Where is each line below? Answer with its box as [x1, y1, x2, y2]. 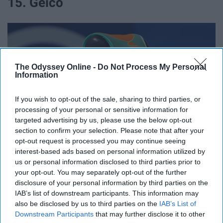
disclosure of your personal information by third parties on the [15, 179, 208, 187]
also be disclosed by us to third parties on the [15, 200, 159, 208]
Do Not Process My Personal [98, 63, 206, 71]
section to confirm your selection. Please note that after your [15, 126, 204, 134]
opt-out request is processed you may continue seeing [15, 137, 186, 145]
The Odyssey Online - [15, 63, 98, 71]
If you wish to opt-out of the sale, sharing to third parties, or [15, 95, 201, 103]
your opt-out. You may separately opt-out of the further [15, 168, 187, 176]
